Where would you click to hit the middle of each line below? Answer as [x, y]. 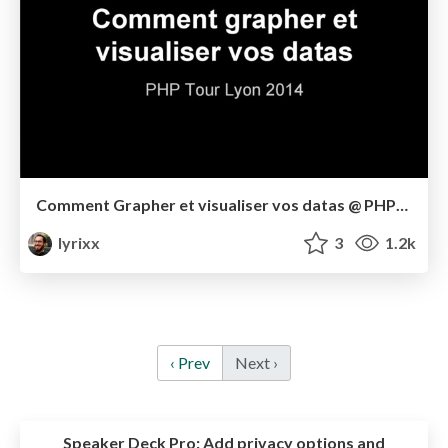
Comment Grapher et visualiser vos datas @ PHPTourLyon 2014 [402, 205]
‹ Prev [190, 363]
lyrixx [78, 243]
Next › [256, 363]
